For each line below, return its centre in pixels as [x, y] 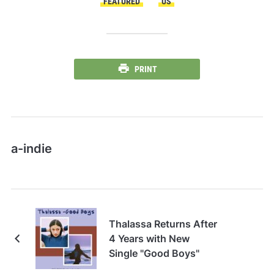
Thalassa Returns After [163, 224]
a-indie [31, 149]
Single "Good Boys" [154, 254]
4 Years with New [149, 239]
